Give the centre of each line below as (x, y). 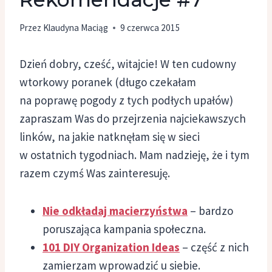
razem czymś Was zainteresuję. (95, 173)
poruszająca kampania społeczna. (124, 229)
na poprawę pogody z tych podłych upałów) (126, 100)
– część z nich (214, 247)
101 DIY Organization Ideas (111, 247)
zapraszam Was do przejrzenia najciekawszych (133, 118)
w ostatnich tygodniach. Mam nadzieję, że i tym (134, 155)
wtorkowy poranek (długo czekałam (108, 82)
